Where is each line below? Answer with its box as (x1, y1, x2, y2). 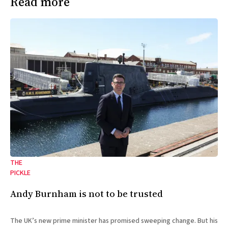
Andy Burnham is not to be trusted (10, 187, 163, 200)
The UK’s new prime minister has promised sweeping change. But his (10, 215, 218, 226)
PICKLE (10, 167, 31, 178)
